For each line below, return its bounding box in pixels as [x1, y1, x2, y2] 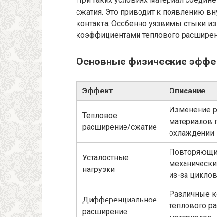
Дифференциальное [82, 195, 157, 205]
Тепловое [82, 111, 117, 121]
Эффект [82, 86, 113, 96]
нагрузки [82, 165, 115, 174]
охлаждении [169, 128, 214, 138]
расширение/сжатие [82, 123, 157, 132]
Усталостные [82, 153, 129, 163]
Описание [169, 86, 206, 96]
